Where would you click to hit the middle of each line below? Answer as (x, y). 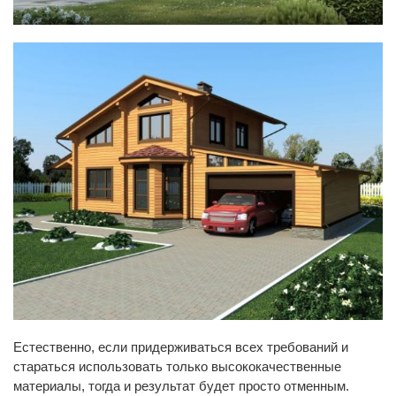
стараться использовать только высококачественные (177, 366)
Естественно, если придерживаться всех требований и (181, 346)
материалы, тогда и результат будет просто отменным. (181, 385)
